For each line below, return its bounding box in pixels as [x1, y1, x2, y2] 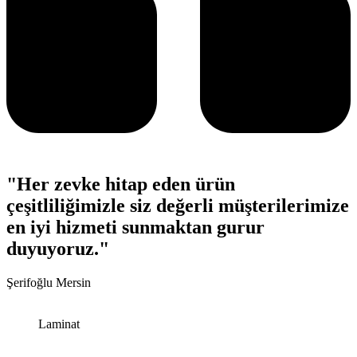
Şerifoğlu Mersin [6, 275, 91, 289]
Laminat [38, 316, 80, 331]
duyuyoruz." [6, 237, 109, 259]
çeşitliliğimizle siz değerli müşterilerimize [6, 194, 349, 216]
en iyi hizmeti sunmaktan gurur [6, 216, 265, 237]
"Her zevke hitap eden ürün [6, 173, 235, 194]
